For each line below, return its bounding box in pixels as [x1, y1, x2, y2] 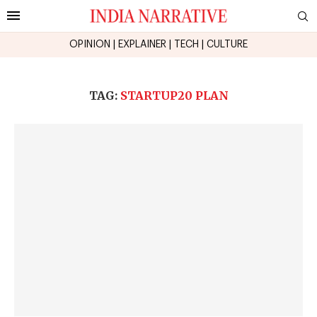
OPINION [69, 39, 110, 50]
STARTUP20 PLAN [120, 88, 229, 103]
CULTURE [207, 39, 248, 50]
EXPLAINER [118, 39, 166, 50]
